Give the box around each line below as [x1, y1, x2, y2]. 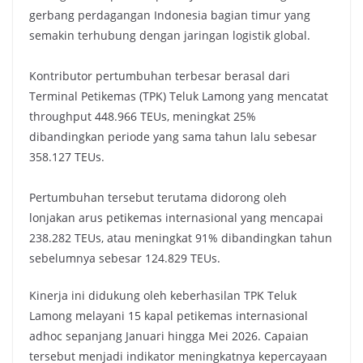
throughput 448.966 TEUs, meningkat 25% [29, 109, 256, 124]
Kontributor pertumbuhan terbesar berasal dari [29, 68, 290, 83]
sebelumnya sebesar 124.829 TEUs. [29, 250, 220, 266]
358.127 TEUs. [29, 149, 105, 164]
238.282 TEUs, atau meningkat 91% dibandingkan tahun [29, 230, 332, 246]
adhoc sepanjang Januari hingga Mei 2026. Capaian [29, 328, 309, 344]
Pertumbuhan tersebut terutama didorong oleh [29, 190, 287, 205]
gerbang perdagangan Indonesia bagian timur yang [29, 7, 310, 23]
